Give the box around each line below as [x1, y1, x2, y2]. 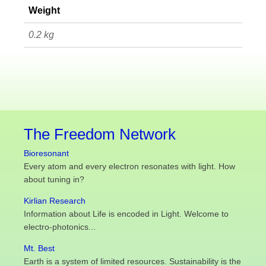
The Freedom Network [24, 125, 176, 143]
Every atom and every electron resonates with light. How [24, 161, 235, 171]
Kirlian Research [24, 195, 85, 205]
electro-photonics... [24, 221, 96, 232]
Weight [28, 5, 60, 15]
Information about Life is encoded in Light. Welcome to [24, 208, 229, 218]
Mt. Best [24, 243, 55, 253]
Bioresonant [24, 148, 69, 158]
